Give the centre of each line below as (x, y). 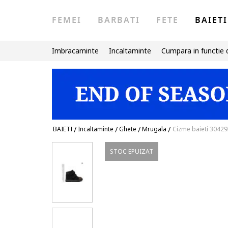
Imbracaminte (75, 51)
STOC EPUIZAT (132, 151)
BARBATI (119, 20)
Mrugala (154, 129)
